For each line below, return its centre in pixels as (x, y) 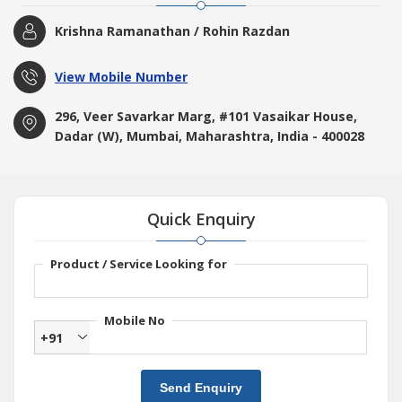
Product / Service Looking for (139, 264)
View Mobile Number (121, 77)
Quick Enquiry (201, 219)
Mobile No (135, 321)
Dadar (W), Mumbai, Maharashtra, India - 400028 (210, 136)
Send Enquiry (201, 388)
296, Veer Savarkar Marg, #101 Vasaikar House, (206, 117)
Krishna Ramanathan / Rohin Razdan (172, 31)
